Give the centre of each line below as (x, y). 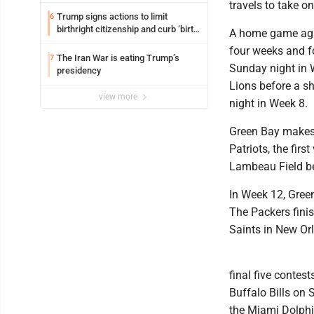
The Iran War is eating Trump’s (118, 57)
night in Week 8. (268, 103)
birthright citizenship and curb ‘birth (128, 29)
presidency (79, 70)
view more (119, 96)
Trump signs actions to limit (112, 16)
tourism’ (73, 41)
